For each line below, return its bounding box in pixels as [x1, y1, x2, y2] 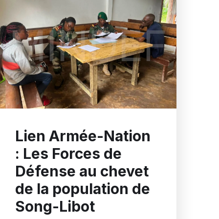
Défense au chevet [15, 162, 149, 180]
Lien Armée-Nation [15, 127, 151, 145]
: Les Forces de [15, 145, 122, 163]
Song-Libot [15, 197, 95, 216]
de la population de [15, 180, 150, 198]
